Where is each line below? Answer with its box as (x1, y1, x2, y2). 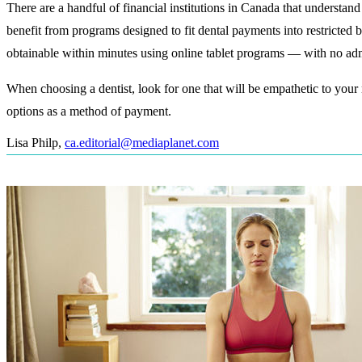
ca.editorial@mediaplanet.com (65, 136, 219, 150)
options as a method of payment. (6, 104, 171, 119)
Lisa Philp (6, 136, 58, 150)
